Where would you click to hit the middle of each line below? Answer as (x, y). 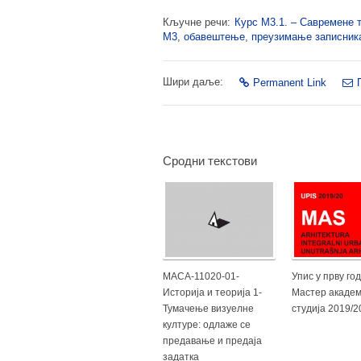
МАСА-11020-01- (201, 276)
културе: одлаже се (207, 324)
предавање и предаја (212, 340)
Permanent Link (290, 83)
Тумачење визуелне (208, 308)
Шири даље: (193, 82)
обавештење (214, 37)
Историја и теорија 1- (212, 292)
